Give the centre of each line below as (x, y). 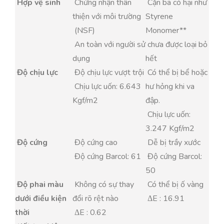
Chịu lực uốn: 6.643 (107, 87)
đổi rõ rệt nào (95, 199)
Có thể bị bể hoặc (176, 73)
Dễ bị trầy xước (173, 143)
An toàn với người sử (109, 45)
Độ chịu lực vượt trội (108, 73)
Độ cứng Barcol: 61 (108, 157)
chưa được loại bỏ (176, 45)
